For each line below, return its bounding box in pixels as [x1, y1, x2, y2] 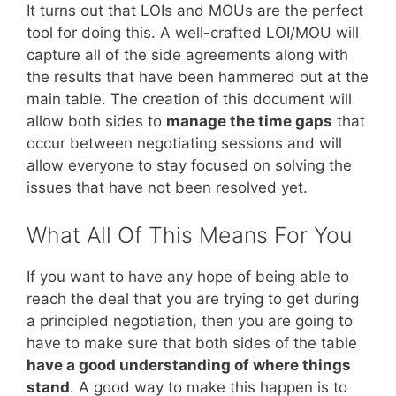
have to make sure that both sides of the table [27, 333, 357, 352]
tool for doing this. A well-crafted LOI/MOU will [27, 24, 359, 42]
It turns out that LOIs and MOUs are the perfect [27, 2, 363, 20]
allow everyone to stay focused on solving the [27, 156, 352, 175]
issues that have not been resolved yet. [27, 179, 308, 197]
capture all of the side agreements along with [27, 46, 348, 65]
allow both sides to [27, 112, 166, 131]
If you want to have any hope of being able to [27, 267, 349, 286]
